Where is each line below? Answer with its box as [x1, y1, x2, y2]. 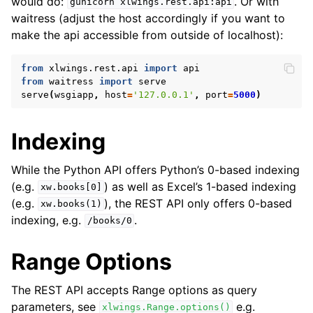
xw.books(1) [40, 198, 102, 210]
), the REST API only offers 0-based [104, 196, 293, 210]
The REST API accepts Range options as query [11, 282, 257, 297]
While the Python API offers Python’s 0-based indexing [11, 162, 300, 177]
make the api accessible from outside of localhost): [11, 27, 283, 42]
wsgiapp [54, 89, 94, 100]
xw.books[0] [40, 182, 102, 193]
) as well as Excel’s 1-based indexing [104, 179, 297, 194]
